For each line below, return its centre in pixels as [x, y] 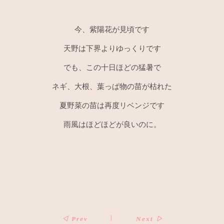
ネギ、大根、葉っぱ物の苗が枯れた [112, 86]
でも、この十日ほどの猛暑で [112, 67]
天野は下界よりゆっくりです [112, 48]
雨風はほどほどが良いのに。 [112, 124]
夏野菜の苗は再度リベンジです [112, 105]
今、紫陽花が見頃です [112, 29]
